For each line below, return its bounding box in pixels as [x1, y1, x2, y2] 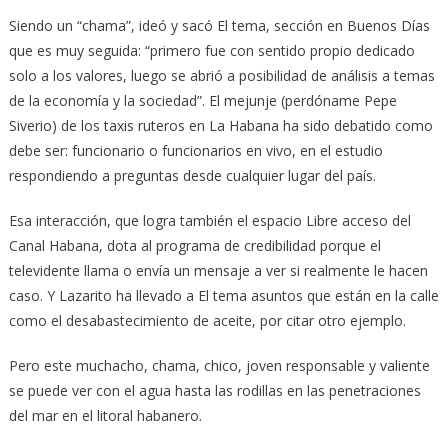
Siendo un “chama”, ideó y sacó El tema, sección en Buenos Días [8, 16, 430, 36]
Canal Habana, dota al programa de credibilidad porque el [8, 236, 381, 256]
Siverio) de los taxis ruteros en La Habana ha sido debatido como [8, 116, 433, 136]
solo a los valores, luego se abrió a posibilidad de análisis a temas [8, 66, 435, 86]
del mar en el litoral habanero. [8, 406, 202, 426]
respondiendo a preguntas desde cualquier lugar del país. [8, 166, 376, 186]
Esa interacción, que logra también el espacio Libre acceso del [8, 211, 411, 231]
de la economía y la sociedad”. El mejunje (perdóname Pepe [8, 91, 397, 111]
